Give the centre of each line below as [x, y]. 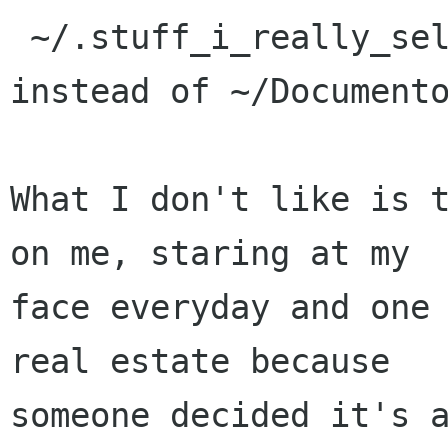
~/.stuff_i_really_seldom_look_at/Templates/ [20, 37]
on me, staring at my [210, 253]
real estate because [200, 361]
